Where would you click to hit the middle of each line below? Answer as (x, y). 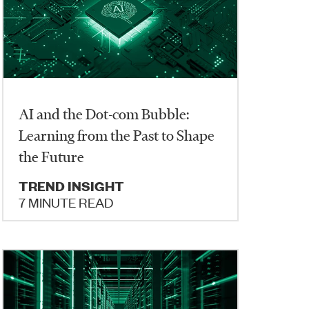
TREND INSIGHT (72, 186)
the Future (52, 157)
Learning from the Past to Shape (117, 135)
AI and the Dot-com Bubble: (104, 114)
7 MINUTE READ (66, 202)
